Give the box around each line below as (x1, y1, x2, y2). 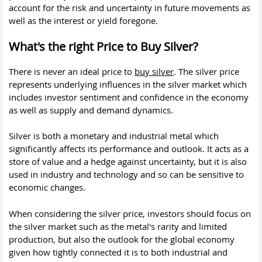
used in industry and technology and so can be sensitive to (9, 168, 244, 180)
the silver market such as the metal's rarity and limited (9, 220, 227, 232)
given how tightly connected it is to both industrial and (9, 246, 227, 258)
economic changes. (9, 181, 85, 193)
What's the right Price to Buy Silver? (9, 38, 198, 54)
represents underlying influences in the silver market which (9, 78, 247, 90)
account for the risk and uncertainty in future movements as (9, 2, 250, 13)
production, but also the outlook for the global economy (9, 233, 235, 245)
